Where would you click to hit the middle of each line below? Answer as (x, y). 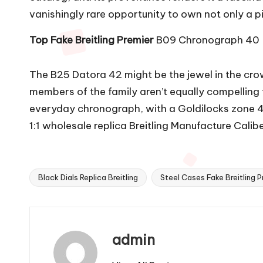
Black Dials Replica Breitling (88, 177)
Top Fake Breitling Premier (92, 40)
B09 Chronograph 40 (207, 40)
